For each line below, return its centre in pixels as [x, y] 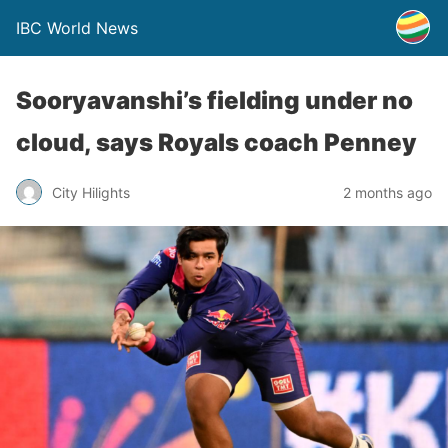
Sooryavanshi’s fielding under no [214, 100]
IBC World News [77, 28]
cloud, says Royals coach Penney [216, 142]
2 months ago [387, 192]
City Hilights [91, 192]
